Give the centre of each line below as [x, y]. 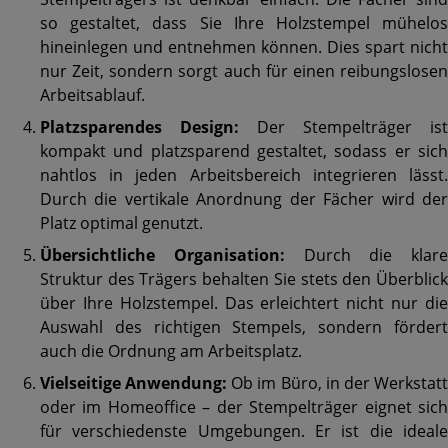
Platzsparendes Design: [139, 127]
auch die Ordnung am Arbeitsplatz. [171, 351]
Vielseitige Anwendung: [134, 383]
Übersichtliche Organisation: [162, 255]
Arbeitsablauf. [92, 95]
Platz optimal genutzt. [121, 223]
